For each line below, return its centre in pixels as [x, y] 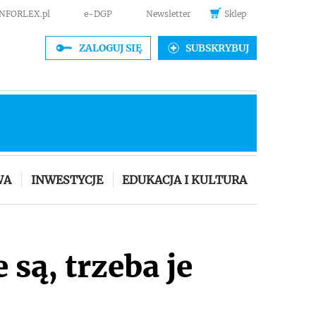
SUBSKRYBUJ [217, 48]
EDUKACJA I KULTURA [185, 180]
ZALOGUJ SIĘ [110, 48]
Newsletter [168, 14]
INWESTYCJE [67, 180]
